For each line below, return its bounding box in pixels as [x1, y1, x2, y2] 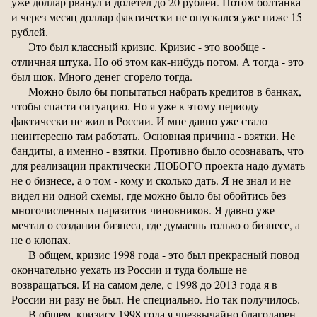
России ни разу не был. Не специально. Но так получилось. [11, 292, 300, 307]
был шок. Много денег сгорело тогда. [11, 69, 192, 84]
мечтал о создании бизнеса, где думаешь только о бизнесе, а [11, 217, 300, 233]
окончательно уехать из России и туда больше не [11, 262, 247, 277]
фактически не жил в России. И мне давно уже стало [11, 113, 267, 129]
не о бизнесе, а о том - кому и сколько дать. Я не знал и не [11, 173, 291, 188]
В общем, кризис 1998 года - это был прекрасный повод [28, 247, 299, 263]
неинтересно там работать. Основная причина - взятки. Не [11, 128, 295, 144]
